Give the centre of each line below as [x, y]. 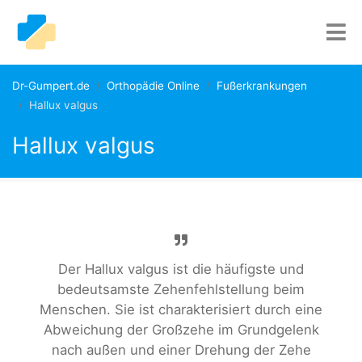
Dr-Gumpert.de [51, 86]
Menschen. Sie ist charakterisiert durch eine [181, 309]
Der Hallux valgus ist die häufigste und [181, 269]
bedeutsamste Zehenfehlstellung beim [181, 289]
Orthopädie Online [153, 86]
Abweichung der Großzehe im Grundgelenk [181, 330]
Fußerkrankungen [262, 86]
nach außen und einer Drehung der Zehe [181, 350]
